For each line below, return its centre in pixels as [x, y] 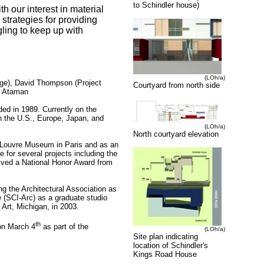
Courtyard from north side [176, 85]
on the [86, 110]
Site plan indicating [166, 237]
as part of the [65, 226]
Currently [59, 110]
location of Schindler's [171, 246]
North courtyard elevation [176, 134]
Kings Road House [165, 255]
